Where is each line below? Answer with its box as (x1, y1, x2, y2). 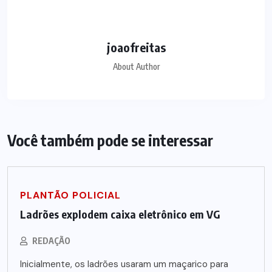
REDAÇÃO (32, 236, 70, 246)
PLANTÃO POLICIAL (20, 189, 121, 202)
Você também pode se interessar (7, 131, 213, 151)
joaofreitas (106, 39, 166, 55)
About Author (112, 61, 160, 72)
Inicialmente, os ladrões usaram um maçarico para (20, 258, 228, 271)
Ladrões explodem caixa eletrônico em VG (20, 207, 220, 222)
